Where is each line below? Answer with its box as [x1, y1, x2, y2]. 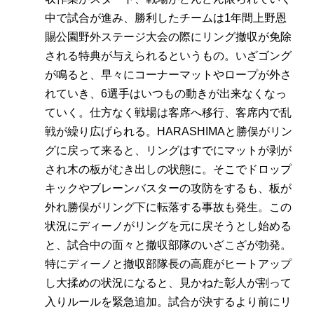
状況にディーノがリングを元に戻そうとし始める [45, 220, 292, 233]
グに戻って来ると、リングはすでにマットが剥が [45, 144, 292, 157]
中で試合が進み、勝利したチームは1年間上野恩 [45, 12, 287, 25]
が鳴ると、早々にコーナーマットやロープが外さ [45, 69, 292, 81]
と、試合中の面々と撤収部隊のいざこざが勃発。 [45, 239, 292, 252]
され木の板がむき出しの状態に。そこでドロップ [45, 163, 292, 176]
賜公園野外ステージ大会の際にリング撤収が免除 [45, 31, 292, 43]
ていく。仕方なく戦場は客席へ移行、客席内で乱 [45, 107, 292, 119]
